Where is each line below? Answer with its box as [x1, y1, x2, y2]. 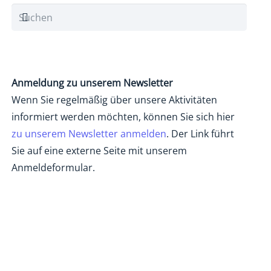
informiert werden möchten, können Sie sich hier [11, 110, 235, 123]
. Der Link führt [166, 127, 234, 140]
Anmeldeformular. [11, 161, 95, 174]
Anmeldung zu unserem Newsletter [11, 76, 173, 90]
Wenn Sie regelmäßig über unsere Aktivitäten [11, 93, 217, 106]
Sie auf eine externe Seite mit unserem [11, 144, 187, 157]
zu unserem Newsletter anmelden [11, 127, 166, 140]
